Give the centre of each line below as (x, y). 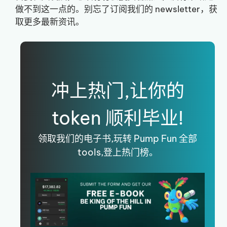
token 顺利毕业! (118, 118)
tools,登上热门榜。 (118, 152)
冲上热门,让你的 (118, 90)
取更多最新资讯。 (50, 22)
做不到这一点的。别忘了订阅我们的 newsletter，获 (116, 9)
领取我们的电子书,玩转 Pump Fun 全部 (118, 138)
